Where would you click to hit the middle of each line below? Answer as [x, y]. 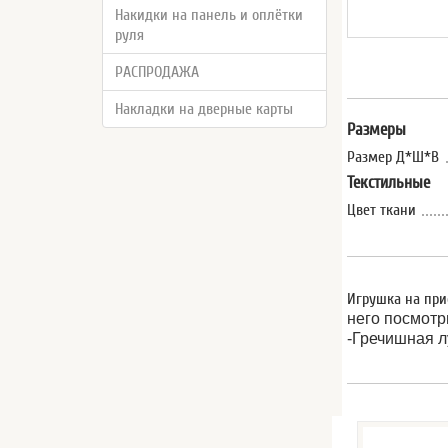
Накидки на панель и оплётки [209, 15]
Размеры [377, 129]
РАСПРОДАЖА [157, 72]
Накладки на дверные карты [204, 109]
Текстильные [389, 182]
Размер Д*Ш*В [393, 157]
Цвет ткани [382, 209]
